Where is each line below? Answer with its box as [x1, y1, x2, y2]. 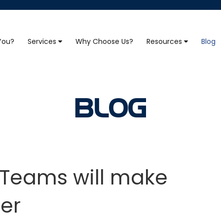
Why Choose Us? [75, 37, 133, 47]
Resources [146, 37, 184, 47]
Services [28, 37, 59, 47]
